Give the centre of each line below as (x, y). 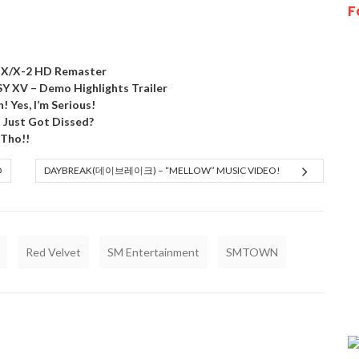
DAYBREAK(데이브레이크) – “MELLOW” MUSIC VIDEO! (162, 171)
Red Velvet (53, 252)
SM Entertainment (153, 252)
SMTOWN (252, 252)
